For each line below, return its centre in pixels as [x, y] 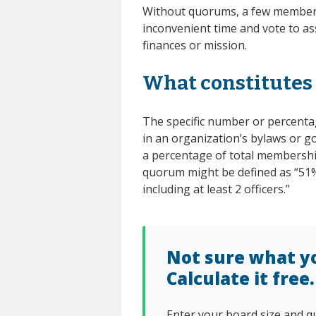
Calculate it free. [241, 278]
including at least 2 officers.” [216, 189]
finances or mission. [195, 45]
